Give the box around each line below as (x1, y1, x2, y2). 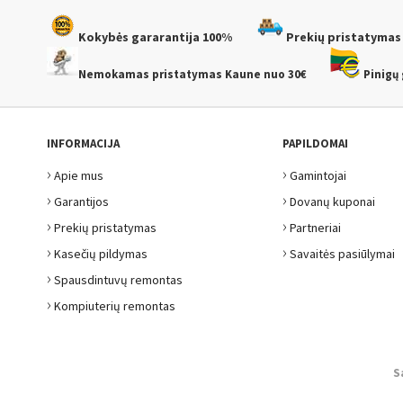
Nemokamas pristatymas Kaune (78, 67, 261, 82)
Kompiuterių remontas (54, 298, 175, 314)
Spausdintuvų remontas (54, 272, 183, 288)
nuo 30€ (264, 67, 307, 82)
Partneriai (290, 219, 341, 236)
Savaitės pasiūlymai (290, 246, 395, 262)
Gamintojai (290, 167, 346, 184)
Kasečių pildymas (54, 246, 148, 262)
